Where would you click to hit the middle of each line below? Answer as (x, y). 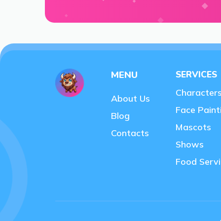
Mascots (193, 127)
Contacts (130, 133)
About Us (130, 98)
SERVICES (196, 74)
